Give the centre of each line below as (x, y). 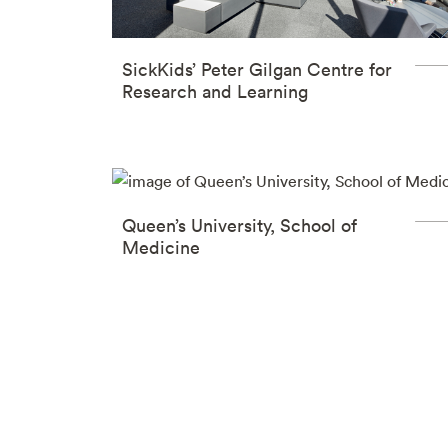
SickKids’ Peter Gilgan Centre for (257, 69)
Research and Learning (215, 91)
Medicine (161, 247)
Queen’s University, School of (239, 225)
